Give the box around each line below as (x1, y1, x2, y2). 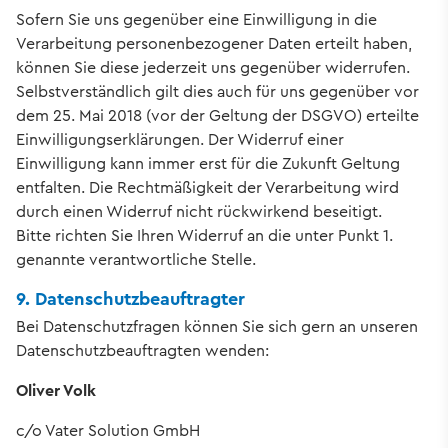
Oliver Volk (16, 379, 96, 403)
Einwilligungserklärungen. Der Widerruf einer (16, 128, 344, 152)
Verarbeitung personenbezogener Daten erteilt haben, (16, 32, 412, 56)
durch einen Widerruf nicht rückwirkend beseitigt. (16, 200, 382, 224)
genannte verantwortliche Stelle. (16, 248, 256, 272)
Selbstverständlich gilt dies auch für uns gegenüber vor (16, 80, 419, 104)
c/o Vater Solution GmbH (16, 419, 200, 443)
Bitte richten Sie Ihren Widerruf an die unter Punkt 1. (16, 224, 393, 248)
